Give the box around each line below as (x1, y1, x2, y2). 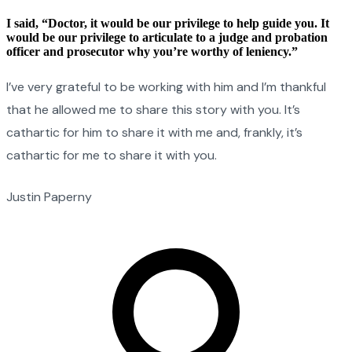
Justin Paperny (6, 188, 92, 205)
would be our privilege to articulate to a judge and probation (6, 30, 328, 44)
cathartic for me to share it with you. (6, 146, 217, 163)
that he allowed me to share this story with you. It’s (6, 101, 300, 118)
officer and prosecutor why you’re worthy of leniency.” (6, 44, 298, 58)
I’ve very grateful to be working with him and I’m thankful (6, 78, 326, 95)
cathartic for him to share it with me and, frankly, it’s (6, 123, 302, 141)
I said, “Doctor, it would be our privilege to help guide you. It (6, 16, 329, 30)
